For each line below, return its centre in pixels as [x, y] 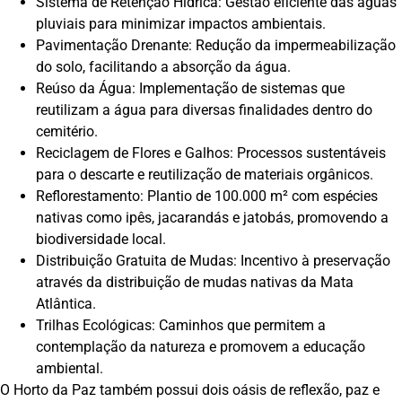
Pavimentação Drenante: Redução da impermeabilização [216, 46]
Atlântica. [66, 304]
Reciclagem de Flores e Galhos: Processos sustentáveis [211, 153]
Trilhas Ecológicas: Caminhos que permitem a [181, 326]
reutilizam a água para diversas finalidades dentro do [204, 110]
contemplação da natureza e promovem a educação [201, 347]
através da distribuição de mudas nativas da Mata [195, 283]
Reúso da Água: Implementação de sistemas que [190, 89]
